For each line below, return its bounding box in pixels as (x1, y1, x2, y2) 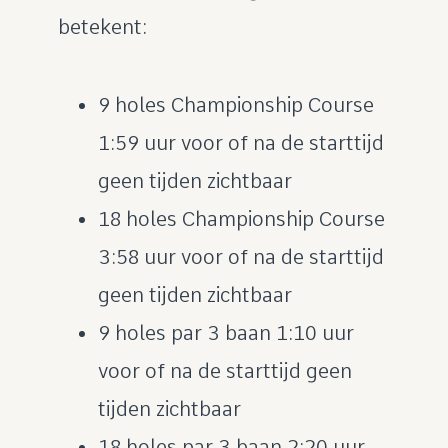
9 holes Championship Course (97, 93, 374, 117)
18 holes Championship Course (97, 207, 385, 231)
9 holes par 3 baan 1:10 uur (97, 321, 354, 345)
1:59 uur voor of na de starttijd (97, 131, 384, 155)
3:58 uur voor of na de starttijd (97, 245, 384, 269)
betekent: (57, 15, 147, 39)
